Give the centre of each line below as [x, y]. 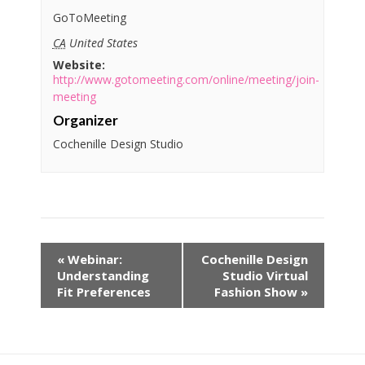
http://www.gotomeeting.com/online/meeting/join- [186, 80]
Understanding [103, 276]
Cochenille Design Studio [118, 144]
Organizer [85, 121]
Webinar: [93, 259]
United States [103, 43]
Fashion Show [257, 292]
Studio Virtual [265, 276]
